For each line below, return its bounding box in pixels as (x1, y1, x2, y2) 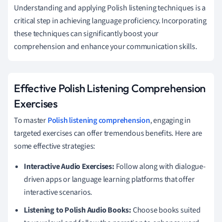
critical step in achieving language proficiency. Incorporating (14, 15, 207, 26)
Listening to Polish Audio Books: (24, 204, 131, 216)
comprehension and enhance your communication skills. (14, 41, 197, 52)
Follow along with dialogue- (114, 161, 206, 172)
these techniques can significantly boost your (14, 28, 159, 39)
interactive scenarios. (24, 186, 93, 198)
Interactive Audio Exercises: (24, 161, 114, 172)
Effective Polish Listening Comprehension (14, 81, 206, 95)
